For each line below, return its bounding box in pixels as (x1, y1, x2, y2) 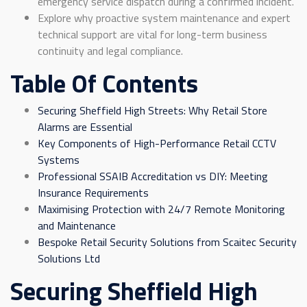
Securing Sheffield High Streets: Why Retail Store (38, 102, 267, 119)
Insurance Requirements (38, 184, 149, 201)
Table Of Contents (10, 64, 198, 103)
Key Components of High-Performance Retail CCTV (38, 135, 276, 152)
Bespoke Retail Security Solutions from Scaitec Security (38, 234, 297, 251)
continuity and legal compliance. (38, 42, 183, 60)
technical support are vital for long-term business (38, 26, 267, 43)
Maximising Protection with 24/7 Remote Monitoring (38, 201, 285, 218)
